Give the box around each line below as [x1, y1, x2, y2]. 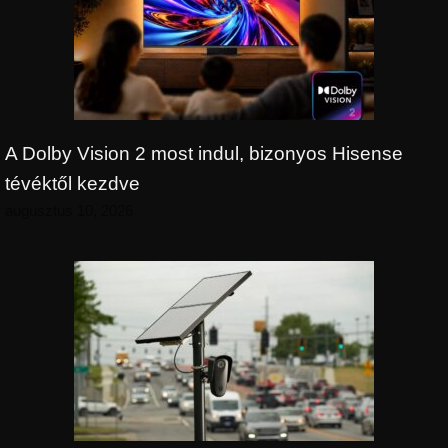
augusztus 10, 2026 [5, 201, 133, 219]
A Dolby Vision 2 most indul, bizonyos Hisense [5, 142, 403, 164]
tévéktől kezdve [5, 172, 140, 194]
